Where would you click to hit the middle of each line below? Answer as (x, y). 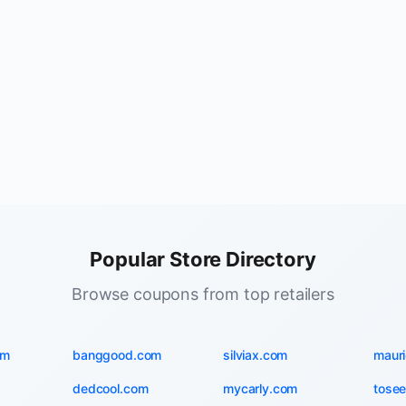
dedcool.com (111, 388)
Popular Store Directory (203, 259)
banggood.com (117, 355)
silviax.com (256, 355)
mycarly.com (261, 388)
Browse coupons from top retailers (203, 294)
